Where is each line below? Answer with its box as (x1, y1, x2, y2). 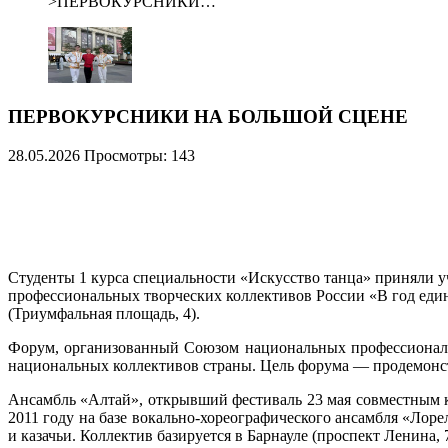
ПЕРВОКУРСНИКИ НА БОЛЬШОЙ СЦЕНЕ (8, 106, 408, 128)
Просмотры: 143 (84, 146, 195, 164)
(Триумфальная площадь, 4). (8, 304, 200, 322)
